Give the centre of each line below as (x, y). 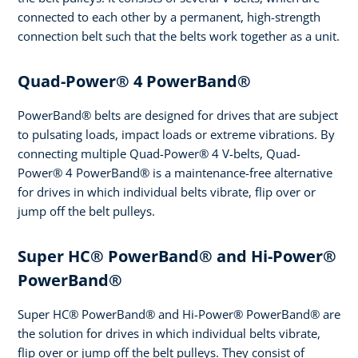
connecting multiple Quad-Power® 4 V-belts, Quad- (159, 154)
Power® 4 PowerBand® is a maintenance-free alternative (175, 173)
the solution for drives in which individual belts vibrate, (169, 334)
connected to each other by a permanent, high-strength (169, 17)
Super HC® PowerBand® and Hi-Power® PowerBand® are (179, 314)
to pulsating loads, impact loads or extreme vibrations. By (176, 135)
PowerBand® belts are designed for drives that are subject (178, 115)
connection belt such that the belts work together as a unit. (179, 36)
